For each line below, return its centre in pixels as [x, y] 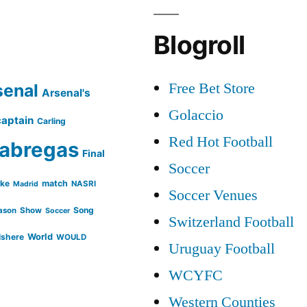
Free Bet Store [212, 88]
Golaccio [196, 115]
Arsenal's [66, 93]
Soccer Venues [213, 195]
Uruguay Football [222, 248]
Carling [52, 121]
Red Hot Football [221, 142]
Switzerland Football [231, 222]
